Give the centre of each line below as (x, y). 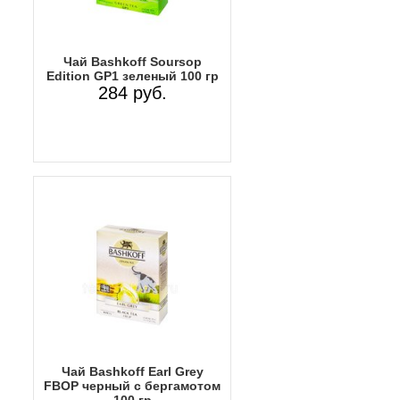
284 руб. (132, 92)
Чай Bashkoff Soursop (132, 61)
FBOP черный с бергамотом (132, 385)
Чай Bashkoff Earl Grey (132, 371)
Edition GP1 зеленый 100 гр (132, 75)
